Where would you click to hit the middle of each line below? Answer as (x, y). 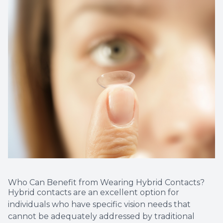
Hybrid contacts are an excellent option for (94, 193)
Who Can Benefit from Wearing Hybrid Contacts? (106, 183)
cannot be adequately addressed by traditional (101, 217)
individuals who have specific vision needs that (99, 205)
